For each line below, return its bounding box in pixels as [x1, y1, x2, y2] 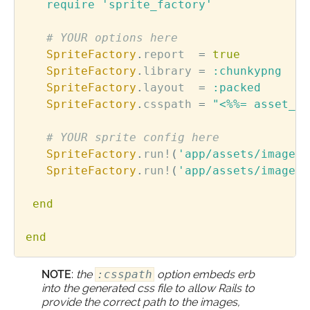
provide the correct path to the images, [42, 295, 240, 309]
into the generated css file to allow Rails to [42, 281, 255, 295]
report [143, 47, 185, 61]
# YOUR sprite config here [46, 130, 219, 144]
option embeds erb [154, 267, 255, 281]
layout [143, 80, 185, 94]
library [143, 64, 192, 77]
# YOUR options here [46, 30, 219, 44]
